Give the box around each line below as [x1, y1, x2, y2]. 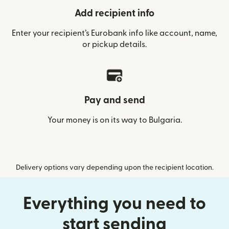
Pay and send [84, 96, 145, 106]
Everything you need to [23, 195, 206, 213]
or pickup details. [82, 40, 147, 49]
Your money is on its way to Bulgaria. [47, 116, 182, 125]
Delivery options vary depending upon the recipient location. [15, 164, 214, 172]
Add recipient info [75, 9, 154, 19]
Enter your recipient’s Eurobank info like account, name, [12, 29, 217, 38]
